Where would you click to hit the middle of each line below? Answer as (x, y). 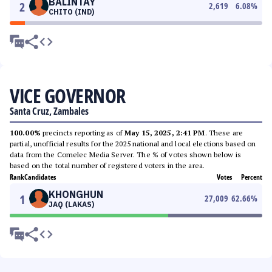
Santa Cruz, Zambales (49, 111)
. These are (224, 133)
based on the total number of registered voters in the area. (107, 165)
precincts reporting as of (83, 133)
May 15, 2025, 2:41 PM (165, 133)
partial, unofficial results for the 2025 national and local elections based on (133, 144)
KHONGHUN (76, 194)
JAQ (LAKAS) (71, 204)
